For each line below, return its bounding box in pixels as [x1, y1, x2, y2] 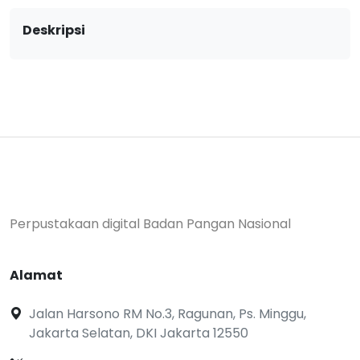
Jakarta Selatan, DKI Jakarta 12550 [29, 324, 248, 342]
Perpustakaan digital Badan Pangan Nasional [10, 215, 291, 233]
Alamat [10, 266, 63, 284]
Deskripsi [22, 21, 85, 39]
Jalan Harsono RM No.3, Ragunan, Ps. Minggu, [29, 305, 306, 323]
